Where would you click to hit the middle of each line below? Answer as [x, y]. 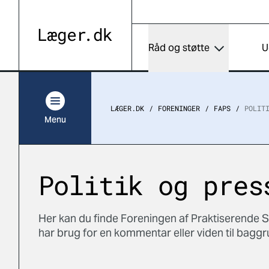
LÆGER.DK [127, 108]
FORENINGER [179, 108]
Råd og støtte [179, 48]
